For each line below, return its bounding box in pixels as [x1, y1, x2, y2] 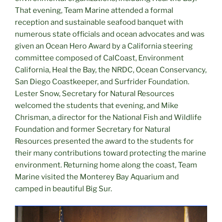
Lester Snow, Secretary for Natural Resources [15, 89, 174, 98]
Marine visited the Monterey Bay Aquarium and [15, 172, 179, 181]
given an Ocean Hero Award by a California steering [15, 41, 193, 51]
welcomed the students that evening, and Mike [15, 101, 178, 110]
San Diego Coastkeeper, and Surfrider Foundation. [15, 77, 189, 86]
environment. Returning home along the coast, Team [15, 160, 197, 169]
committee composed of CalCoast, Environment [15, 53, 184, 62]
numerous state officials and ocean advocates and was [15, 29, 205, 39]
